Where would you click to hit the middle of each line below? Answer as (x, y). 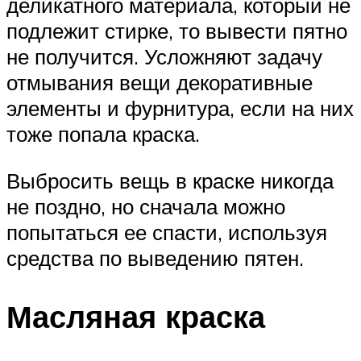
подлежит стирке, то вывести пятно (177, 31)
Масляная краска (136, 316)
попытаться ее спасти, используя (167, 232)
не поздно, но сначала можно (146, 206)
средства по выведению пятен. (155, 257)
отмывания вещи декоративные (160, 83)
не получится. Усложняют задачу (164, 57)
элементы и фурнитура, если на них (180, 108)
